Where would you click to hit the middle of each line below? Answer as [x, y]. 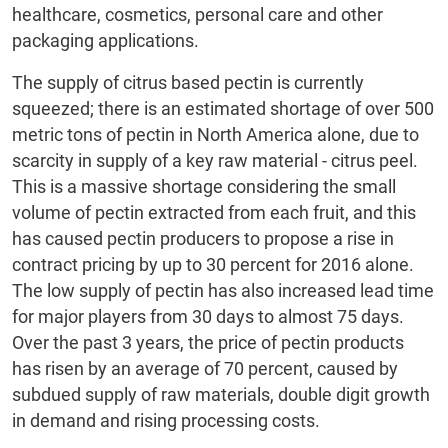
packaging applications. [105, 41]
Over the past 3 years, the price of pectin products [208, 343]
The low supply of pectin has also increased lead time [223, 291]
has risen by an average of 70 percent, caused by [205, 369]
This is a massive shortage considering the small [204, 187]
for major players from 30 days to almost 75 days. [208, 317]
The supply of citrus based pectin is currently [188, 83]
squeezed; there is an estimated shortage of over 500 [223, 109]
